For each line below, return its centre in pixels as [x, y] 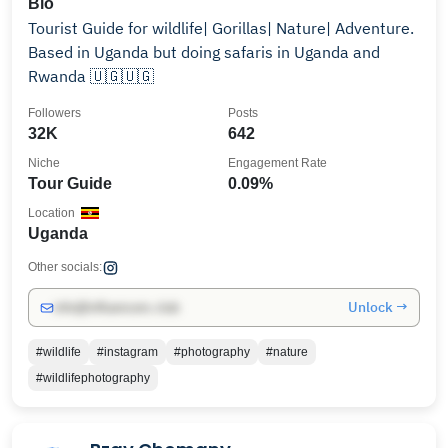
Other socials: [65, 267]
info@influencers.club [116, 307]
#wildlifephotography [93, 378]
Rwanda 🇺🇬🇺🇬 [91, 76]
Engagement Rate [277, 163]
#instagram [127, 352]
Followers [54, 113]
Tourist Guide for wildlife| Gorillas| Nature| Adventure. [221, 28]
